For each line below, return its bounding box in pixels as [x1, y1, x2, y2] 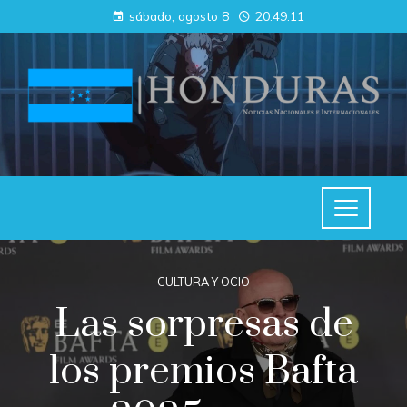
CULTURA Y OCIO [157, 274, 250, 290]
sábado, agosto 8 [129, 8, 229, 24]
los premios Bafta [49, 347, 358, 397]
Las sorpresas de [54, 300, 353, 350]
